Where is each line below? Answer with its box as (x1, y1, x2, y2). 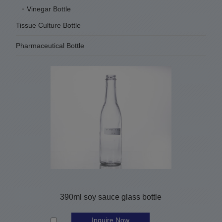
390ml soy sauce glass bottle (60, 192, 162, 201)
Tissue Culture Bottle (15, 21, 81, 29)
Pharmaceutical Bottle (15, 41, 84, 50)
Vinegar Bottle (26, 4, 71, 13)
